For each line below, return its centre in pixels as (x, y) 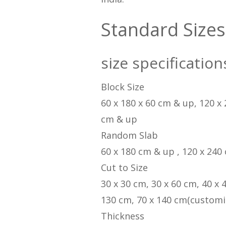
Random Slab (129, 135)
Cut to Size (124, 168)
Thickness (122, 216)
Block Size (122, 87)
